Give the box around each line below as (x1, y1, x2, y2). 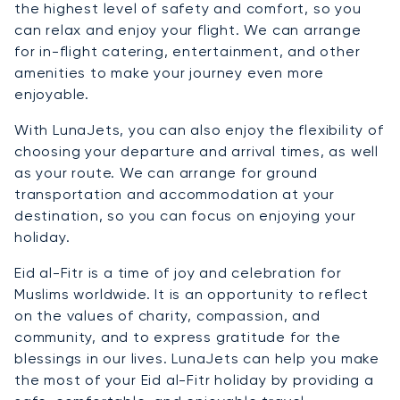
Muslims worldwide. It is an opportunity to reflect (14, 286, 369, 304)
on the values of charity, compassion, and (14, 307, 321, 325)
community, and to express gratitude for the (14, 329, 341, 346)
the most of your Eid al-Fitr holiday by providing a (14, 371, 374, 389)
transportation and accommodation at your (14, 186, 335, 204)
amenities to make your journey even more (14, 64, 324, 82)
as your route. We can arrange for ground (14, 164, 318, 182)
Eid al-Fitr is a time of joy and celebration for (14, 264, 342, 282)
